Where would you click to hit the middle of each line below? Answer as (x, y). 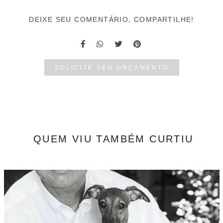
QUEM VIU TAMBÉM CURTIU (113, 139)
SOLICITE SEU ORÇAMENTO (111, 68)
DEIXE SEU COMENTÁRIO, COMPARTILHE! (111, 20)
